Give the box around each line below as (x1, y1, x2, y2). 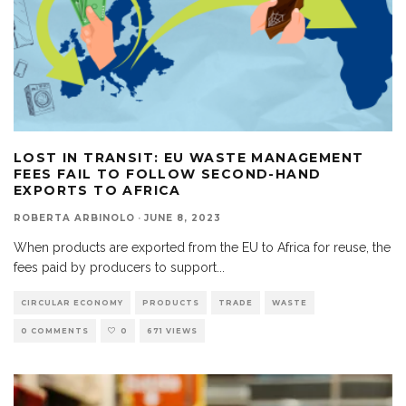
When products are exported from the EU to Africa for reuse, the (14, 239, 391, 255)
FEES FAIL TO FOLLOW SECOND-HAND (14, 165, 322, 182)
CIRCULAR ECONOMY (21, 297, 123, 307)
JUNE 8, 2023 (144, 211, 221, 224)
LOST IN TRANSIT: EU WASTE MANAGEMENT (14, 149, 364, 166)
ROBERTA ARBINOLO (14, 211, 135, 224)
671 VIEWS (147, 325, 198, 335)
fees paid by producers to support (14, 259, 217, 275)
